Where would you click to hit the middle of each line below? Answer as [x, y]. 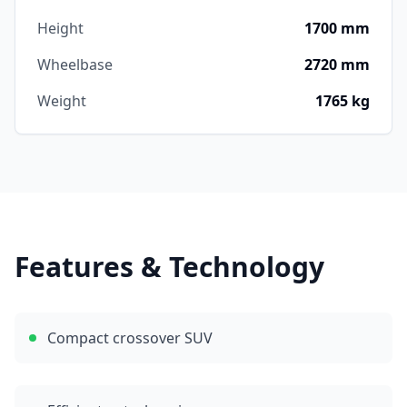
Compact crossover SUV [130, 338]
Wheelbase [75, 65]
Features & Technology [169, 267]
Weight [62, 101]
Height [60, 28]
